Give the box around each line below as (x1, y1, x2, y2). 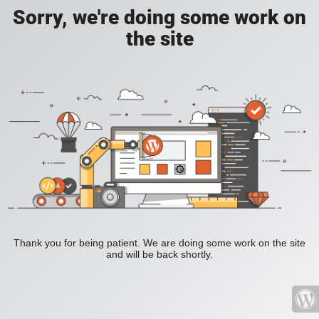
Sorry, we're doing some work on (13, 6, 306, 29)
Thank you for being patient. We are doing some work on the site (14, 237, 305, 249)
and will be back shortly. (106, 249, 213, 261)
